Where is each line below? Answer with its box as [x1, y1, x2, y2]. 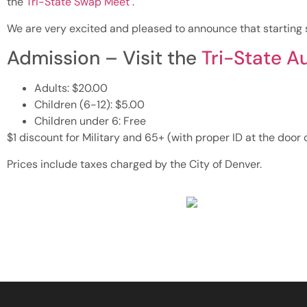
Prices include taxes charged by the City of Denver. [7, 156, 262, 171]
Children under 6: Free [34, 114, 146, 129]
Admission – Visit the [7, 45, 201, 71]
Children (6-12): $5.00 [34, 97, 145, 112]
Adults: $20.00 [34, 81, 108, 96]
